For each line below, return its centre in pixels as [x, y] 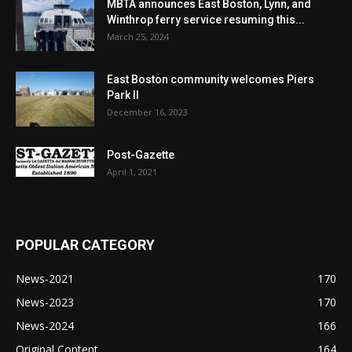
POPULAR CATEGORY [85, 245]
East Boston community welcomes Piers [211, 80]
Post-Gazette [141, 155]
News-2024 [45, 326]
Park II [123, 95]
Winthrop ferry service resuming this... [206, 20]
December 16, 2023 [147, 112]
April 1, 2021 [132, 172]
